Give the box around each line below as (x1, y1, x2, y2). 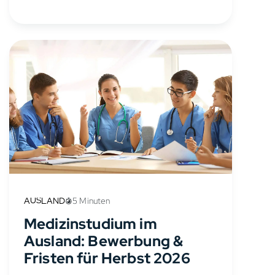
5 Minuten (72, 195, 110, 207)
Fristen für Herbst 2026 (24, 249, 190, 268)
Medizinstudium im (24, 214, 157, 234)
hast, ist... (24, 2, 71, 17)
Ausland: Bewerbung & (24, 231, 184, 251)
